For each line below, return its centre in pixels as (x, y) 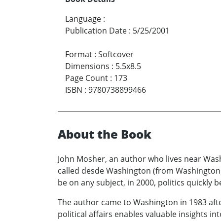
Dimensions (87, 66)
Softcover (116, 54)
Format (79, 54)
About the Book (105, 134)
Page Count (87, 78)
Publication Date (96, 30)
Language (83, 18)
